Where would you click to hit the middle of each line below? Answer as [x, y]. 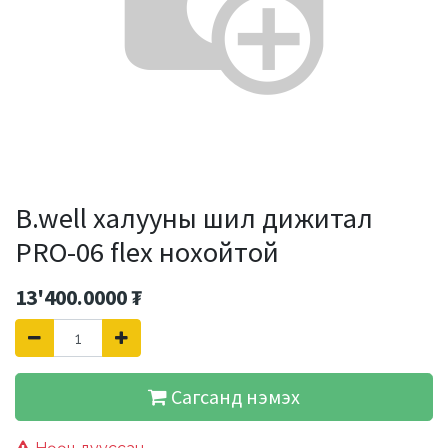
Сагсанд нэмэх [233, 396]
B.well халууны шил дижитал [194, 218]
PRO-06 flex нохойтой [147, 252]
